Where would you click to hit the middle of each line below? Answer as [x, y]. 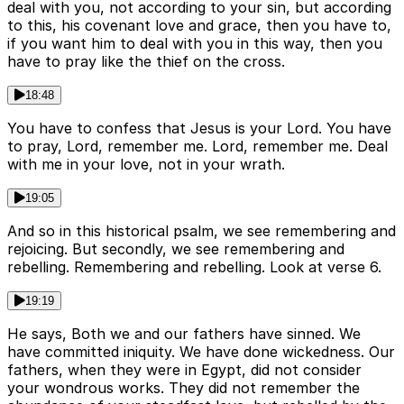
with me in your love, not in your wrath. [146, 165]
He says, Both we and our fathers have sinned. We [184, 334]
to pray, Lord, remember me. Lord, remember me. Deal [197, 147]
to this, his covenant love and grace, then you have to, [199, 26]
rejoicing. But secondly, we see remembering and [176, 249]
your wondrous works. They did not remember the [184, 388]
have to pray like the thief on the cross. [146, 62]
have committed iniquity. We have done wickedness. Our [201, 352]
